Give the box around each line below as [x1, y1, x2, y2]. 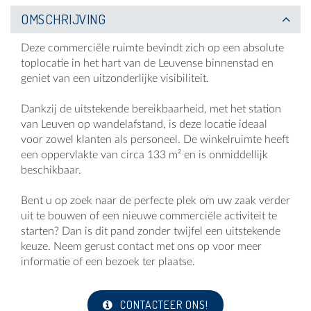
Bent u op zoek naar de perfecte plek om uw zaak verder [21, 195, 290, 206]
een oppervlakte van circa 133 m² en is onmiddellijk [21, 149, 268, 160]
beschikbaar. [21, 165, 81, 176]
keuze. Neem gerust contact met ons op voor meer [21, 241, 262, 252]
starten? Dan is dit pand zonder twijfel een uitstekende [21, 226, 280, 237]
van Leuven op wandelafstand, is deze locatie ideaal [21, 119, 267, 130]
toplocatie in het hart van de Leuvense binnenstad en [21, 58, 274, 69]
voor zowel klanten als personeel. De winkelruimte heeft [21, 134, 289, 145]
